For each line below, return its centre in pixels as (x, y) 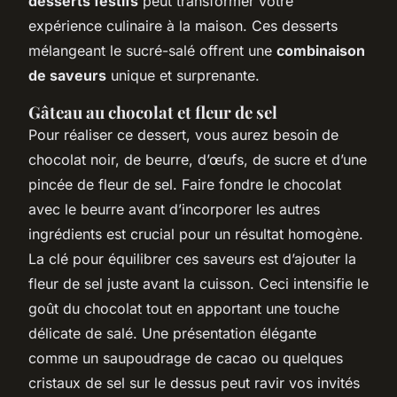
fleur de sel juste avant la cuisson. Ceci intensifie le (198, 283)
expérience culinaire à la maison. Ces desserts (183, 25)
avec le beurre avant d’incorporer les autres (174, 209)
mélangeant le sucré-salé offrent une (152, 50)
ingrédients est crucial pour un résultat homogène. (196, 234)
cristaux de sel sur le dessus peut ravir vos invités (194, 382)
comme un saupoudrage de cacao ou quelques (186, 358)
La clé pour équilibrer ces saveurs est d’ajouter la (192, 258)
